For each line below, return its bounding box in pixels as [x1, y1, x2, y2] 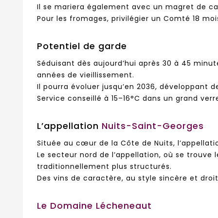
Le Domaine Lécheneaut [37, 199, 152, 212]
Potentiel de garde [37, 39, 127, 52]
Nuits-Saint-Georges [102, 119, 204, 132]
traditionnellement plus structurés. [37, 162, 172, 172]
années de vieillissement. [37, 70, 134, 80]
